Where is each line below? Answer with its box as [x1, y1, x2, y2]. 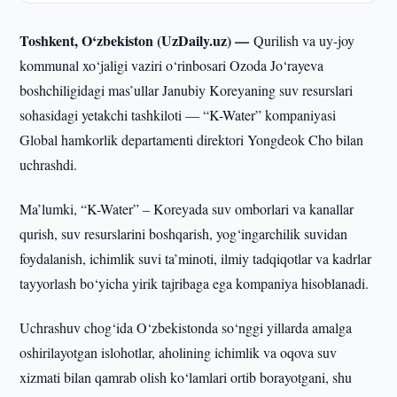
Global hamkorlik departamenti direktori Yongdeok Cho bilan [19, 130, 364, 149]
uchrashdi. [19, 155, 78, 174]
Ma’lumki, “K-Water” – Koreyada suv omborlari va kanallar [19, 199, 354, 218]
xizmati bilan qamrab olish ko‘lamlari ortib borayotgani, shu [19, 368, 353, 386]
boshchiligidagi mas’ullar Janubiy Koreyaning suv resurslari [19, 81, 354, 99]
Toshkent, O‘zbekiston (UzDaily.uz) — [19, 30, 254, 51]
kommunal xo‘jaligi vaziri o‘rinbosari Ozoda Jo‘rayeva [19, 56, 324, 74]
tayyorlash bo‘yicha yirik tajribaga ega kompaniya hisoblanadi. [19, 274, 370, 292]
